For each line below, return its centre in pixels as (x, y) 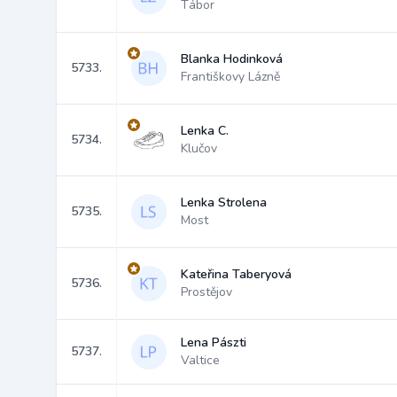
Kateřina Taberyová (236, 274)
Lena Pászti (214, 343)
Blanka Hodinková (232, 59)
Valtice (200, 360)
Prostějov (206, 292)
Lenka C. (205, 131)
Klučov (199, 148)
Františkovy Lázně (230, 77)
